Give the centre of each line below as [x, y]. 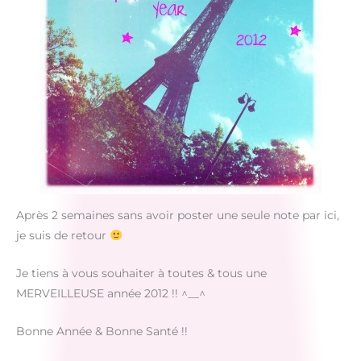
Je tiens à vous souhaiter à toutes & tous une [141, 273]
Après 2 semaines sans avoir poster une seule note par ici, [178, 216]
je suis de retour [63, 236]
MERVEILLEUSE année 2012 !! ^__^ [111, 293]
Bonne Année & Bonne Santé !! [102, 331]
